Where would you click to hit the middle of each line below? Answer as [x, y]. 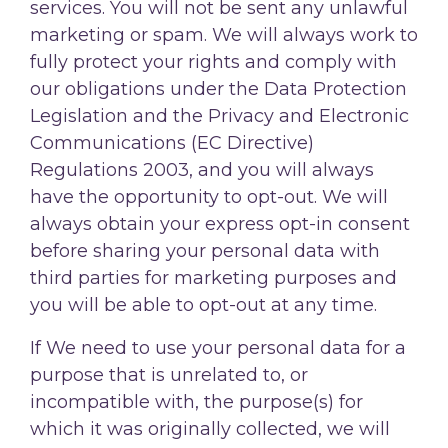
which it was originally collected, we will [210, 428]
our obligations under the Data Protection [218, 88]
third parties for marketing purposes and [213, 277]
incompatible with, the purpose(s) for [196, 401]
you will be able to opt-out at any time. [203, 304]
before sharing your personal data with [205, 250]
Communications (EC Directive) [172, 142]
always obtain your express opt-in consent [220, 223]
